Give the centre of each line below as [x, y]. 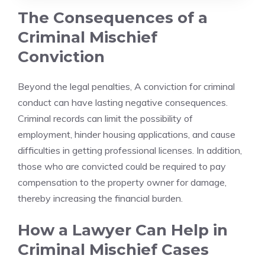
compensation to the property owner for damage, [122, 182]
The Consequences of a [113, 18]
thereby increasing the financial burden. [100, 198]
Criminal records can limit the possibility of [105, 118]
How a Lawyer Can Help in [123, 230]
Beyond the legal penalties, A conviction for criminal [126, 86]
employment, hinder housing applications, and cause [127, 134]
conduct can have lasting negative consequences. [123, 102]
